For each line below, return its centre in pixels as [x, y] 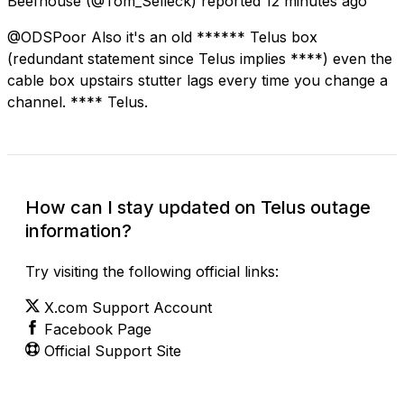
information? [78, 230]
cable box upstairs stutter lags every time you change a [197, 80]
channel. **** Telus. [78, 101]
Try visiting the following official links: [152, 271]
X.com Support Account [128, 307]
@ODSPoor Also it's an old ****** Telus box [162, 37]
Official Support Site [113, 350]
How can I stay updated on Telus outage [198, 207]
